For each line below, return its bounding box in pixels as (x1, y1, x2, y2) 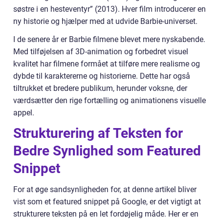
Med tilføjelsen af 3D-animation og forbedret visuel (13, 46, 188, 56)
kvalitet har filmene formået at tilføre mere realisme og (13, 59, 200, 68)
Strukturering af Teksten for (13, 125, 183, 141)
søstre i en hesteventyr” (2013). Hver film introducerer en (13, 4, 206, 14)
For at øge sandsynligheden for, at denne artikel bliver (13, 184, 197, 194)
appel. (13, 108, 34, 117)
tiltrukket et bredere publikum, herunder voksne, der (13, 83, 187, 93)
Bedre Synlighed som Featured (13, 142, 201, 159)
